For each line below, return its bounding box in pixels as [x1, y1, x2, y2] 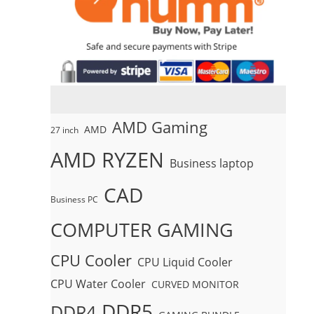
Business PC [50, 193, 98, 205]
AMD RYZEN [50, 146, 164, 173]
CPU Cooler [50, 250, 132, 271]
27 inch [50, 124, 78, 136]
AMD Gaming [112, 116, 207, 138]
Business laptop [170, 156, 254, 171]
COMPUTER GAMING [50, 217, 233, 243]
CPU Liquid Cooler [137, 254, 233, 270]
